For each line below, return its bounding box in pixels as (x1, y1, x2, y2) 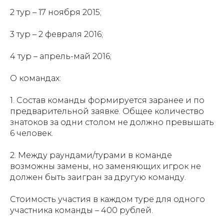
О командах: (10, 73, 61, 83)
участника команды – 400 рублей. (10, 205, 153, 215)
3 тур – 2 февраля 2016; (10, 29, 103, 39)
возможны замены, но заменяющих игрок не (10, 161, 201, 171)
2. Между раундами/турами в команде (10, 150, 172, 160)
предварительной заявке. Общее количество (10, 106, 204, 116)
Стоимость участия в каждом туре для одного (10, 194, 205, 204)
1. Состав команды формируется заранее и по (10, 95, 204, 105)
